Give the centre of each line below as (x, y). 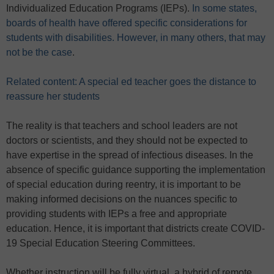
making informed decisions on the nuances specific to (122, 199)
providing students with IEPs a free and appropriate (117, 214)
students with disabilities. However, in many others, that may (136, 38)
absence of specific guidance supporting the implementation (136, 170)
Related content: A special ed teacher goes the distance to (131, 82)
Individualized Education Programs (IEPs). (99, 9)
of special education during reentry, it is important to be (124, 185)
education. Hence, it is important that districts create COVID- (135, 229)
